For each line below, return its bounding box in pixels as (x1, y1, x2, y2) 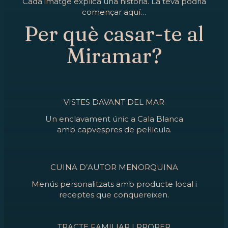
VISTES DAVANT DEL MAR (64, 97, 164, 107)
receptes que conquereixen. (59, 190, 169, 199)
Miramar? (66, 43, 162, 68)
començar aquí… (82, 7, 146, 17)
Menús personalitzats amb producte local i (31, 179, 197, 189)
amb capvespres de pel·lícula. (56, 125, 172, 134)
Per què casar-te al (24, 21, 204, 46)
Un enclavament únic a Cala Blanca (45, 114, 183, 124)
